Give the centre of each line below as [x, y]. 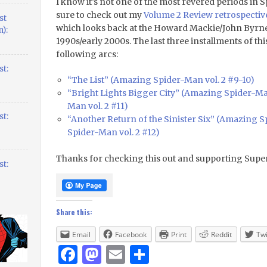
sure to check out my [100, 15]
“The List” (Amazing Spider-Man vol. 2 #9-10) [161, 80]
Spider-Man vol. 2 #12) [114, 132]
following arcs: [87, 54]
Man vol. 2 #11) [98, 106]
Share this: [74, 212]
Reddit [221, 234]
